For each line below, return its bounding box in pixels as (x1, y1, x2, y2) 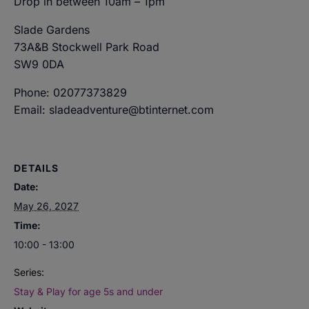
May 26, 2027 (14, 199, 79, 212)
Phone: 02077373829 (14, 86, 127, 99)
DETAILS (14, 161, 59, 174)
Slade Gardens (14, 23, 90, 37)
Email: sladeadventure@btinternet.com (14, 103, 214, 117)
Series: (14, 266, 44, 278)
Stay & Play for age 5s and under (14, 285, 163, 297)
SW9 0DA (14, 57, 64, 71)
